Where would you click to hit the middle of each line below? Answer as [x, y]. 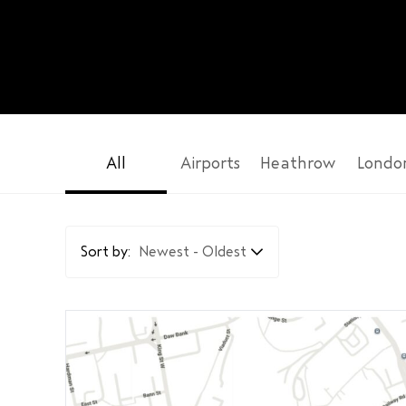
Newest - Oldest [193, 251]
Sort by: [106, 251]
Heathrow [297, 163]
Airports [210, 163]
